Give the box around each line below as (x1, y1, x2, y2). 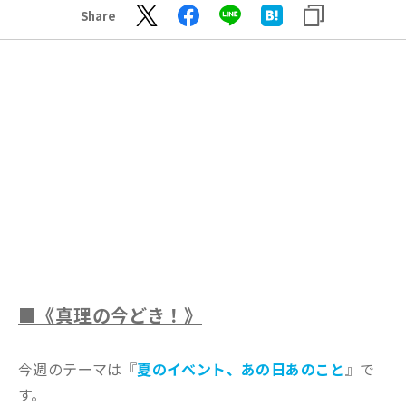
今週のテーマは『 (18, 358, 138, 380)
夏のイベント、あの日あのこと (137, 358, 345, 380)
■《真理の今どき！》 (18, 302, 202, 328)
